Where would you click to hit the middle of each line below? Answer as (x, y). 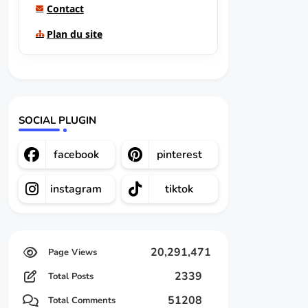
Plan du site (74, 34)
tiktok (179, 189)
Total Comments (81, 300)
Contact (65, 9)
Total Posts (70, 276)
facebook (76, 155)
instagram (76, 189)
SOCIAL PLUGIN (57, 120)
